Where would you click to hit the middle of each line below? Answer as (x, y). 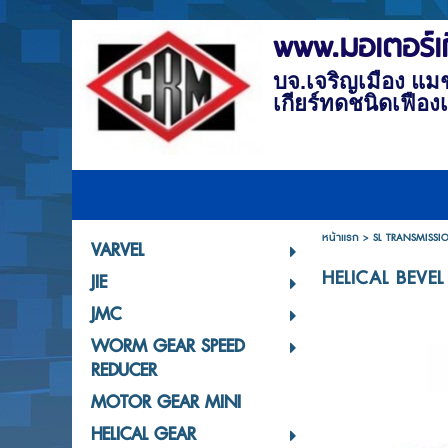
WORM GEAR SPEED (167, 347)
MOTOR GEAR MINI (165, 403)
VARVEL (117, 251)
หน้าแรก (340, 237)
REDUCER (123, 371)
